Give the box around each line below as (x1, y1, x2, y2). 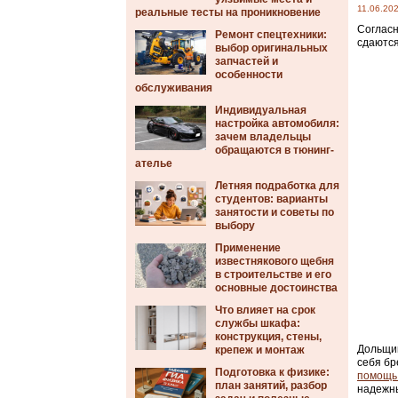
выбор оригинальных (215, 42, 328, 54)
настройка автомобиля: (215, 117, 339, 130)
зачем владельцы (215, 131, 311, 143)
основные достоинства (215, 282, 338, 294)
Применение (215, 242, 281, 254)
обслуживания (135, 82, 212, 94)
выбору (215, 219, 255, 232)
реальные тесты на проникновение (135, 6, 321, 19)
